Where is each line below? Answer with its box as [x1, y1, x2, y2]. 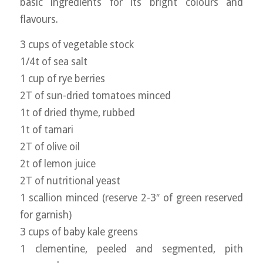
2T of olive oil [19, 141, 80, 153]
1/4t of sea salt [19, 56, 87, 68]
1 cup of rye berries [19, 73, 105, 85]
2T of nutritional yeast [19, 175, 120, 187]
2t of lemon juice [19, 158, 96, 170]
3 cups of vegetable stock [19, 39, 134, 51]
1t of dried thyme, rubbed [19, 107, 135, 119]
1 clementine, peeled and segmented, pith [19, 243, 244, 255]
